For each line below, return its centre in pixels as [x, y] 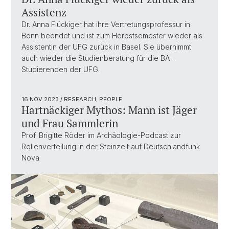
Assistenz [44, 12]
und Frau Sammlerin [70, 123]
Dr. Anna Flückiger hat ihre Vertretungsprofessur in [106, 24]
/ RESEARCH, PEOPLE [91, 99]
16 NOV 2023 [41, 99]
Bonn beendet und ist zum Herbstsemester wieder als [112, 35]
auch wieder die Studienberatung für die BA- [97, 58]
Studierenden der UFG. [61, 69]
